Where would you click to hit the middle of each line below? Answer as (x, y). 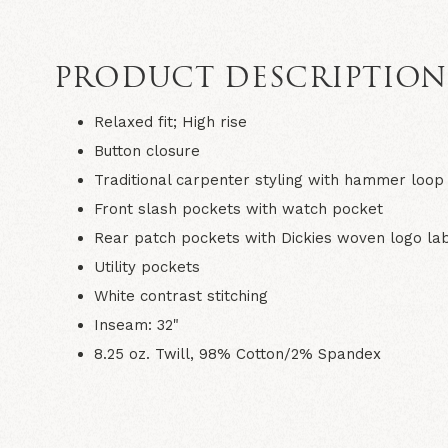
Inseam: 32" (136, 324)
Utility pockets (146, 266)
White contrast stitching (180, 295)
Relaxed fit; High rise (170, 121)
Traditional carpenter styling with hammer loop (268, 179)
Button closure (146, 150)
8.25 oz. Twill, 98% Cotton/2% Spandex (237, 353)
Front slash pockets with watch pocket (238, 208)
